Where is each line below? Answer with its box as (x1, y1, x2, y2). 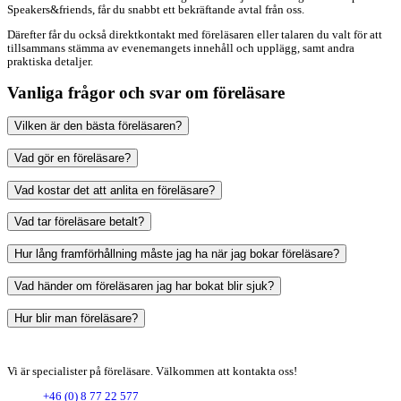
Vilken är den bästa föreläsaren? (14, 119, 182, 133)
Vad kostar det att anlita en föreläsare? (14, 183, 215, 197)
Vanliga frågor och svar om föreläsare (7, 82, 285, 102)
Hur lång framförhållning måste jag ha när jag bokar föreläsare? (14, 247, 339, 261)
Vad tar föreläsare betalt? (14, 215, 144, 229)
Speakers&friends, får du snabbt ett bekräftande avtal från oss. (7, 4, 304, 17)
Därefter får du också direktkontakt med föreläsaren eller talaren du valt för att (7, 28, 382, 41)
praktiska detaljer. (7, 55, 93, 68)
